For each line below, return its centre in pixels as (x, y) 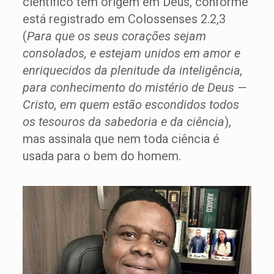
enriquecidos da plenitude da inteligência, (132, 70)
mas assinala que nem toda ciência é (121, 139)
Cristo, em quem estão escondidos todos (131, 105)
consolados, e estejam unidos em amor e (131, 53)
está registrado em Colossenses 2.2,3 (124, 19)
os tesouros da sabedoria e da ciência (123, 122)
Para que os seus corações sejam (116, 36)
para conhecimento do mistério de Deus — (134, 87)
